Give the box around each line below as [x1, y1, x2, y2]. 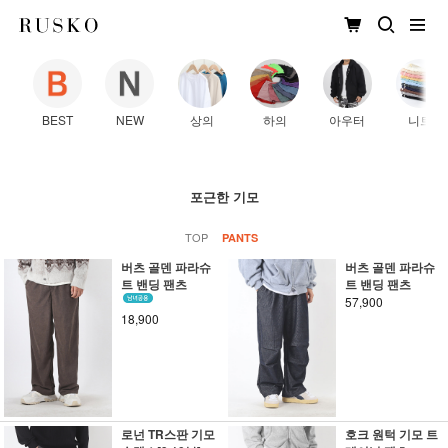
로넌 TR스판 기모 [120, 425, 215, 444]
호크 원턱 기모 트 [344, 425, 438, 444]
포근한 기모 [189, 186, 259, 206]
